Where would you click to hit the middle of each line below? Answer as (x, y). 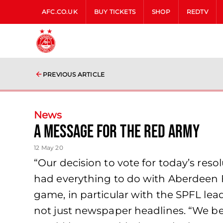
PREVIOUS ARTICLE (74, 74)
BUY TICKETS (115, 12)
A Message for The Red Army (117, 132)
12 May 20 (49, 148)
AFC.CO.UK (60, 12)
